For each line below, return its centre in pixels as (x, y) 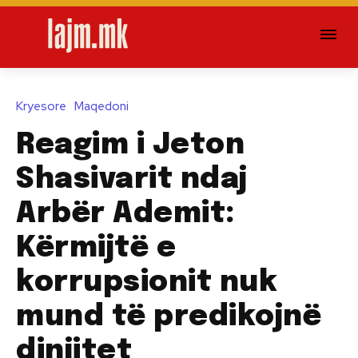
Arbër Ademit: (126, 214)
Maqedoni (101, 106)
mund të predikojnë (169, 317)
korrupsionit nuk (147, 282)
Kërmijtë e (96, 248)
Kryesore (41, 106)
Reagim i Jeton (130, 145)
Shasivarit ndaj (132, 179)
